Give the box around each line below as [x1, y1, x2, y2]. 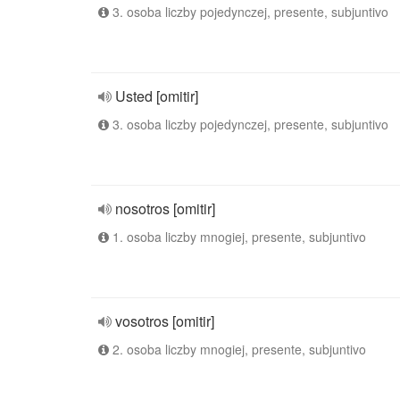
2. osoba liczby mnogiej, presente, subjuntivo [109, 340, 366, 358]
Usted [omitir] [115, 86, 198, 106]
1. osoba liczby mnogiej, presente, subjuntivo [109, 228, 366, 246]
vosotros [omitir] [115, 311, 214, 331]
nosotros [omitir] [115, 198, 215, 219]
